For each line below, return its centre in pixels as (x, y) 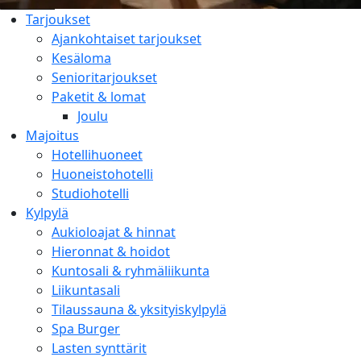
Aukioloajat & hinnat (114, 232)
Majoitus (52, 135)
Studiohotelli (90, 193)
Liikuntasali (86, 290)
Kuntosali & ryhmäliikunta (131, 270)
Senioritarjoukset (104, 77)
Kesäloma (81, 58)
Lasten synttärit (99, 348)
